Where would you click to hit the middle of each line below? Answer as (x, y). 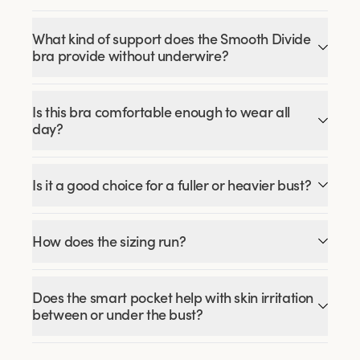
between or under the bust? (118, 314)
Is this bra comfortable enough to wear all (161, 112)
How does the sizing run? (109, 241)
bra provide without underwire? (131, 55)
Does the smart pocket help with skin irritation (173, 297)
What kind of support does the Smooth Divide (172, 39)
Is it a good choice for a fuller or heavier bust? (172, 185)
